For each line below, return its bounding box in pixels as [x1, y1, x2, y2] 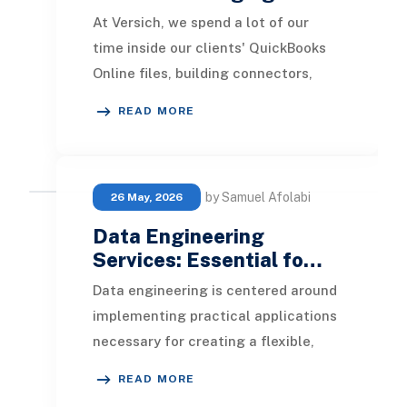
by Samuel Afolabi [204, 190, 311, 204]
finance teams [92, 116, 189, 132]
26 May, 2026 [110, 191, 183, 203]
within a [92, 384, 145, 400]
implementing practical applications [92, 308, 337, 323]
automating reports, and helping [92, 91, 310, 106]
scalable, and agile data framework [92, 359, 330, 374]
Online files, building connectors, [92, 65, 313, 81]
